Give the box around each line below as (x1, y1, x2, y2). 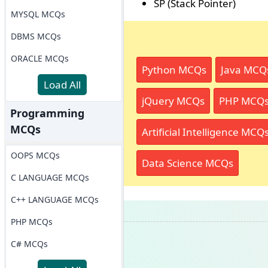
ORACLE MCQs (10, 53, 69, 64)
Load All (44, 78, 81, 92)
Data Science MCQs (141, 156, 233, 170)
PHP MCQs (10, 216, 53, 227)
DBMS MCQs (10, 31, 61, 42)
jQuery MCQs (141, 94, 205, 108)
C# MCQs (10, 238, 48, 249)
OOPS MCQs (10, 150, 60, 161)
